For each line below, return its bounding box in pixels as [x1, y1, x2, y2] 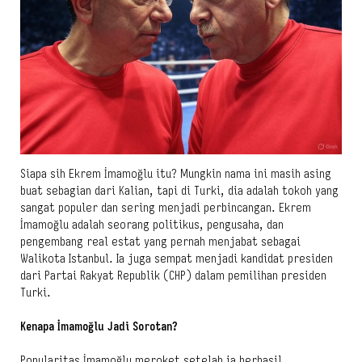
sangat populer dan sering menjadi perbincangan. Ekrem [20, 200, 311, 215]
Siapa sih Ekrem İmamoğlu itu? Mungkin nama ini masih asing [20, 166, 331, 181]
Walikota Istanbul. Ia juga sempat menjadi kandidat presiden [20, 250, 333, 266]
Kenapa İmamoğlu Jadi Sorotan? [20, 318, 178, 334]
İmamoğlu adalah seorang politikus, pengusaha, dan [20, 217, 284, 232]
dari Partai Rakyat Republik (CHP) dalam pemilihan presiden [20, 267, 326, 283]
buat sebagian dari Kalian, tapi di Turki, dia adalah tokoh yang [20, 183, 339, 198]
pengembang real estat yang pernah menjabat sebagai [20, 234, 301, 249]
